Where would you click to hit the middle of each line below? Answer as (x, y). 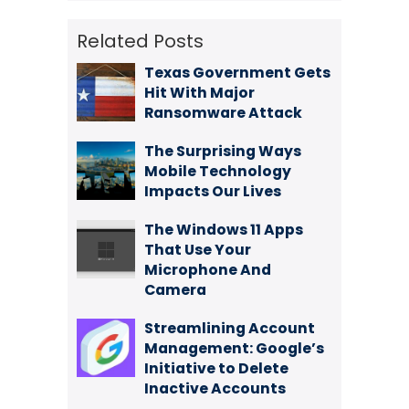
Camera (175, 290)
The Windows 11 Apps (224, 230)
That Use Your (198, 250)
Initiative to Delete (216, 368)
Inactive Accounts (215, 388)
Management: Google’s (234, 348)
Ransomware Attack (223, 113)
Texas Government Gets (237, 73)
